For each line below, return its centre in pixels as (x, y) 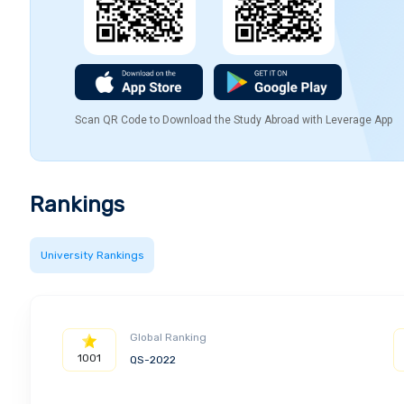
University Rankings (92, 256)
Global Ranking (168, 338)
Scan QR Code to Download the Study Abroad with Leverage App (234, 120)
